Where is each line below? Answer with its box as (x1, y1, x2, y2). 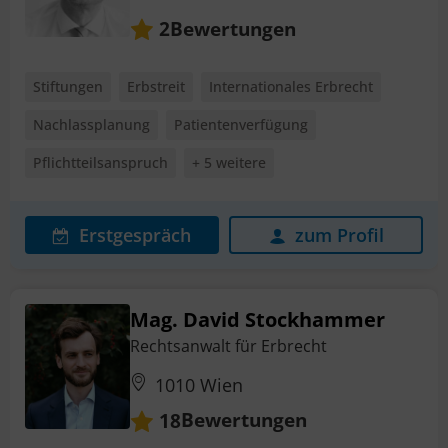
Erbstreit (127, 77, 185, 97)
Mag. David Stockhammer (130, 306, 385, 334)
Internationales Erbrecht (209, 77, 373, 97)
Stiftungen (33, 77, 103, 97)
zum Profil (294, 223, 384, 248)
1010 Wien (155, 373, 243, 398)
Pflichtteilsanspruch (33, 153, 168, 173)
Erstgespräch (79, 223, 191, 248)
